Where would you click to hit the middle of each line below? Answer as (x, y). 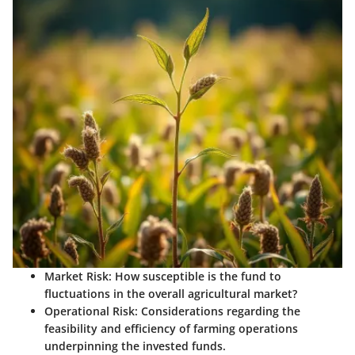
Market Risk (76, 277)
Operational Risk (90, 311)
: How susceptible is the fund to (195, 277)
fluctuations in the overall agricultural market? (171, 294)
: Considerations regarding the (218, 311)
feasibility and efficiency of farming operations (171, 329)
